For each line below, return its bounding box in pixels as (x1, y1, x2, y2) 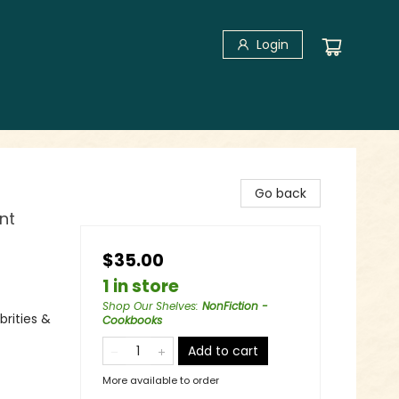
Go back (255, 184, 306, 202)
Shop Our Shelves (102, 298, 196, 313)
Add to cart (188, 342, 258, 360)
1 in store (102, 274, 179, 298)
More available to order (102, 373, 219, 387)
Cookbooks (102, 313, 162, 328)
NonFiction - (202, 298, 268, 313)
